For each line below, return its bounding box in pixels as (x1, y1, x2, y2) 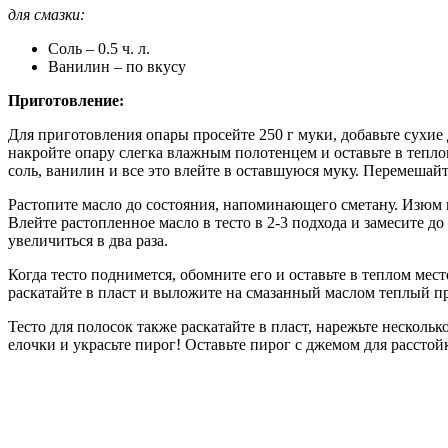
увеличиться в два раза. (8, 232, 168, 250)
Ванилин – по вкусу (48, 58, 186, 76)
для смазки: (8, 6, 85, 24)
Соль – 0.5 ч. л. (48, 40, 150, 58)
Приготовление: (8, 92, 124, 110)
